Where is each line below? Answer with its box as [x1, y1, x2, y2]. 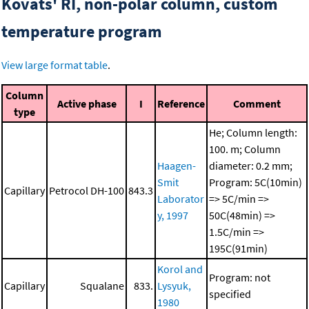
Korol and [157, 262, 203, 277]
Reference [157, 97, 205, 111]
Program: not [209, 270, 270, 285]
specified [209, 287, 251, 301]
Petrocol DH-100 [49, 183, 124, 198]
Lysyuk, [157, 279, 191, 293]
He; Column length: [209, 126, 297, 140]
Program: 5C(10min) [209, 175, 302, 190]
